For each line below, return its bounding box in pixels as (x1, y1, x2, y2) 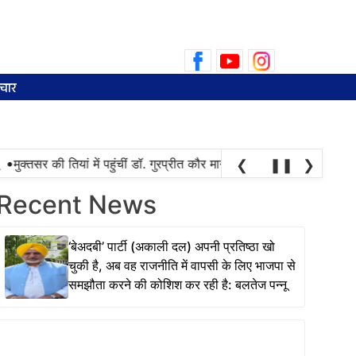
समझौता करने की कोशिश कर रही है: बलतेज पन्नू (68, 276, 287, 292)
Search (279, 44, 320, 60)
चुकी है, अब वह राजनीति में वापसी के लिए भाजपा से (68, 257, 296, 273)
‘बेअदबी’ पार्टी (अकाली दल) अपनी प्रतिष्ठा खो (68, 238, 275, 254)
